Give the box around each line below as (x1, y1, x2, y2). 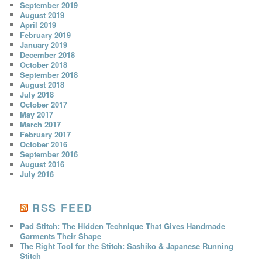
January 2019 (20, 39, 68, 51)
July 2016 (20, 168, 54, 180)
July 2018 (20, 89, 54, 101)
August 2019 (20, 9, 65, 21)
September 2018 (20, 69, 78, 81)
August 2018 (20, 79, 65, 91)
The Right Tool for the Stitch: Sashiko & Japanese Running (20, 240, 234, 252)
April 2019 (20, 19, 57, 31)
